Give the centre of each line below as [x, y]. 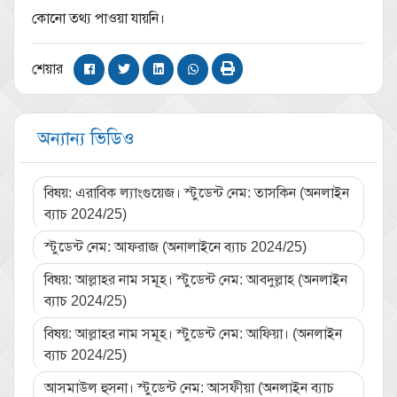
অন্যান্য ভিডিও [86, 138]
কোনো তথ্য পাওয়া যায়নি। [98, 18]
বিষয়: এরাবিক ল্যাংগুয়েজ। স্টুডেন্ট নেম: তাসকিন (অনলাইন [197, 192]
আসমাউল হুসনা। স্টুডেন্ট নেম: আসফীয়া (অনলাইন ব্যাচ [189, 387]
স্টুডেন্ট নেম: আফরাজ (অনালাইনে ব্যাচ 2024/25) [175, 246]
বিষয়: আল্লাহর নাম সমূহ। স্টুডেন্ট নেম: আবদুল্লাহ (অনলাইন [196, 279]
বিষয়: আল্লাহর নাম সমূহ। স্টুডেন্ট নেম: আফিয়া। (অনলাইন [193, 333]
